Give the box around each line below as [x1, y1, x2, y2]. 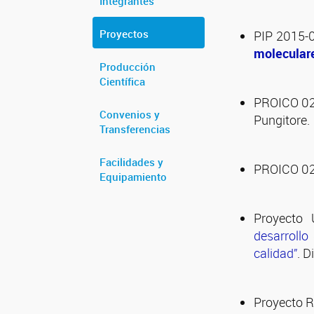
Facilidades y [100, 155, 163, 169]
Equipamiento [100, 170, 167, 184]
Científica [100, 74, 145, 88]
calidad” [254, 245, 297, 261]
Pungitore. [254, 111, 310, 128]
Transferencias [100, 122, 170, 136]
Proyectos [100, 27, 149, 41]
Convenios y [100, 107, 160, 121]
